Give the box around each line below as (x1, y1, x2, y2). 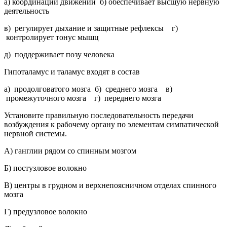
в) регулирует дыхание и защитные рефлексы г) (4, 23, 178, 32)
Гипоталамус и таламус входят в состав (4, 67, 140, 76)
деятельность (4, 6, 49, 15)
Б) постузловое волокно (4, 163, 87, 172)
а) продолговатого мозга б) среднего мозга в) (4, 84, 172, 93)
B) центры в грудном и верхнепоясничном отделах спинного (4, 180, 216, 190)
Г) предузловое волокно (4, 207, 87, 216)
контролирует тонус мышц (4, 32, 99, 42)
